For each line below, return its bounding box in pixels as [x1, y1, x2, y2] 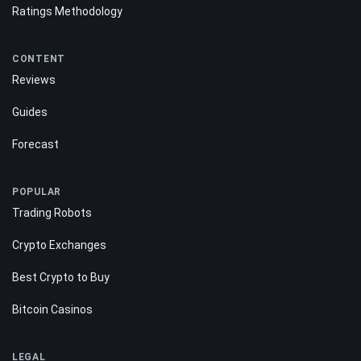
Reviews [12, 73, 56, 87]
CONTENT [12, 53, 66, 65]
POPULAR [12, 186, 62, 198]
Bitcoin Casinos [12, 303, 93, 317]
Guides [12, 106, 48, 119]
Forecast [12, 138, 59, 151]
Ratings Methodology [12, 5, 122, 19]
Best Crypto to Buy [12, 271, 110, 284]
